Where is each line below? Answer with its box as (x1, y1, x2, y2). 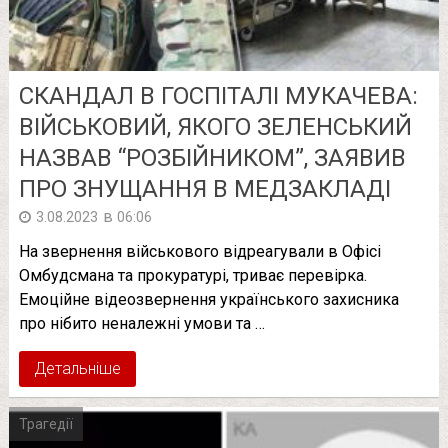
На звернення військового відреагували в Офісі (18, 241, 381, 261)
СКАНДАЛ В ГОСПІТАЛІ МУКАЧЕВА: (18, 81, 418, 110)
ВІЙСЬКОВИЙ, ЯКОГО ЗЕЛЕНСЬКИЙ (18, 112, 412, 141)
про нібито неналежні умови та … (18, 313, 265, 333)
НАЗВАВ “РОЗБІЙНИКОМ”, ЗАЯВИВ (18, 143, 406, 172)
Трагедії (18, 415, 73, 432)
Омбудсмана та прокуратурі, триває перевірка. (18, 265, 367, 285)
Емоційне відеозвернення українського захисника (18, 289, 399, 309)
